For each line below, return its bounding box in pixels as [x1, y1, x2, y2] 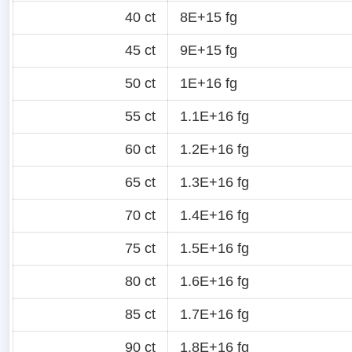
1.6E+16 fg [180, 273, 249, 289]
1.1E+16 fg [180, 108, 249, 124]
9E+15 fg [180, 42, 237, 58]
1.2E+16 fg [180, 141, 249, 157]
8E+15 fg [180, 9, 237, 25]
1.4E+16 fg [180, 207, 249, 223]
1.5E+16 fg [180, 240, 249, 256]
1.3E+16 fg [180, 174, 249, 190]
